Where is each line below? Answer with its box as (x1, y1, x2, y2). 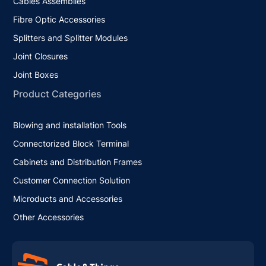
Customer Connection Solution (13, 175, 131, 185)
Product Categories (13, 87, 102, 100)
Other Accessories (13, 211, 84, 222)
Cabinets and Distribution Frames (13, 156, 142, 167)
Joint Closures (13, 50, 68, 61)
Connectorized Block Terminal (13, 138, 129, 148)
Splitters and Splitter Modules (13, 32, 128, 43)
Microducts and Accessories (13, 193, 123, 204)
